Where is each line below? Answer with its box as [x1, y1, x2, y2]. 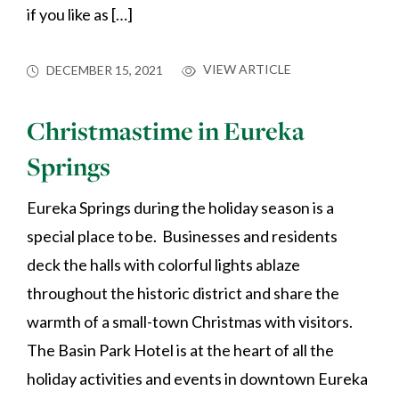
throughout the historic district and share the [27, 282, 339, 303]
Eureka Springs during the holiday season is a [27, 197, 334, 217]
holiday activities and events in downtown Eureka [27, 368, 368, 388]
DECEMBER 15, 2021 [46, 62, 163, 78]
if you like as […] [27, 4, 133, 25]
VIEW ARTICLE [200, 61, 291, 77]
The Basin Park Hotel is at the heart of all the [27, 339, 334, 360]
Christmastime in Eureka [27, 113, 305, 148]
